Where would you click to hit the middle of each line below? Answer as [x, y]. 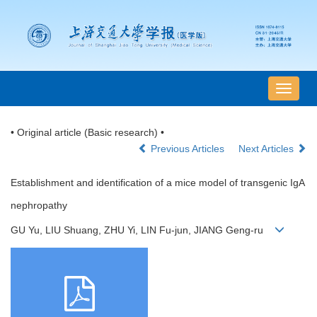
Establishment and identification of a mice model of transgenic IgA [157, 183]
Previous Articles [188, 149]
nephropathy [39, 206]
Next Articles [267, 149]
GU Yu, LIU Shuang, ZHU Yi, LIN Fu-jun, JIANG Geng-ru [143, 230]
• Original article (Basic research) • [87, 133]
